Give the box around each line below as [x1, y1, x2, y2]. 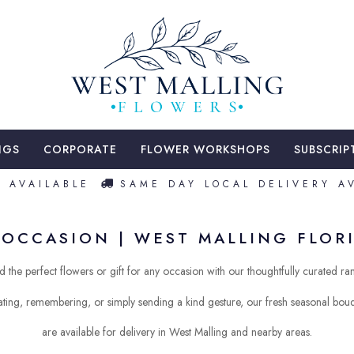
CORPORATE [43, 141, 117, 157]
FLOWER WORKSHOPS [141, 141, 270, 157]
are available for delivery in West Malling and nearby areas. [42, 324, 312, 340]
